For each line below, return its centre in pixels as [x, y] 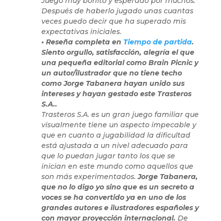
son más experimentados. [89, 177]
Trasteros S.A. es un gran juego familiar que [120, 115]
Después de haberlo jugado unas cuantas [117, 11]
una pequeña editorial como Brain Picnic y [120, 63]
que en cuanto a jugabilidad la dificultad [116, 135]
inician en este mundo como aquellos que [117, 166]
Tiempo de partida [157, 42]
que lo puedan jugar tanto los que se [108, 156]
